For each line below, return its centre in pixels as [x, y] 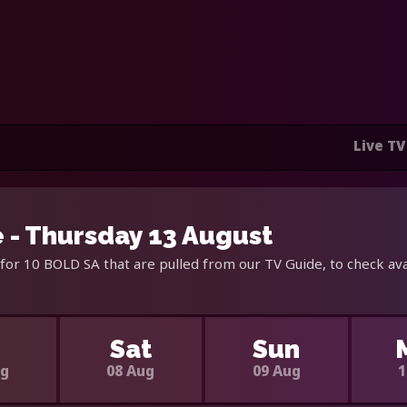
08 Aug [131, 370]
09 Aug [276, 370]
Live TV [379, 146]
